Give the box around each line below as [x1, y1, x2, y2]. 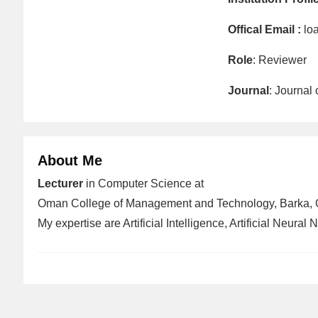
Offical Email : [227, 23, 301, 35]
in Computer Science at [83, 177, 204, 190]
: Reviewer [252, 53, 307, 66]
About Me [38, 152, 102, 168]
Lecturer [38, 177, 83, 190]
